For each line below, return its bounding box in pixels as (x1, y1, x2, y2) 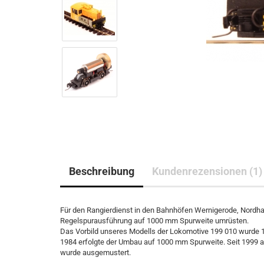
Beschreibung (69, 165, 134, 177)
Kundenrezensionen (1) (152, 165, 262, 177)
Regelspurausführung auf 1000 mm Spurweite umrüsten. (60, 216, 249, 225)
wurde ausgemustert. (60, 248, 131, 257)
